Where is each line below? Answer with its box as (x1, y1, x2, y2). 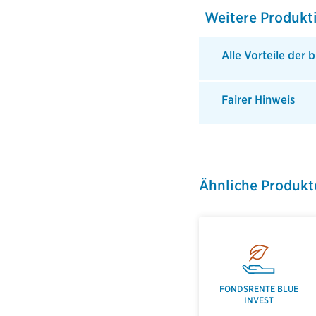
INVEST (243, 295, 274, 305)
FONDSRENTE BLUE (219, 284, 298, 294)
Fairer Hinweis (221, 93, 295, 107)
